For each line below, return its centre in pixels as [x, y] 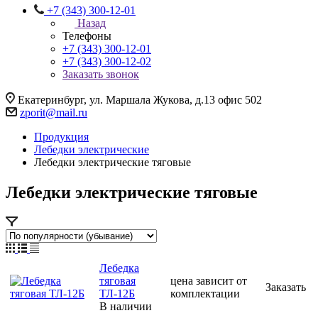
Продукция [61, 137]
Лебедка [119, 268]
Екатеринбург [51, 100]
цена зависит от [209, 280]
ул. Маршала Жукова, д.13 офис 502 [176, 100]
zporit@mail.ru [54, 113]
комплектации [205, 293]
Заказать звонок [101, 74]
